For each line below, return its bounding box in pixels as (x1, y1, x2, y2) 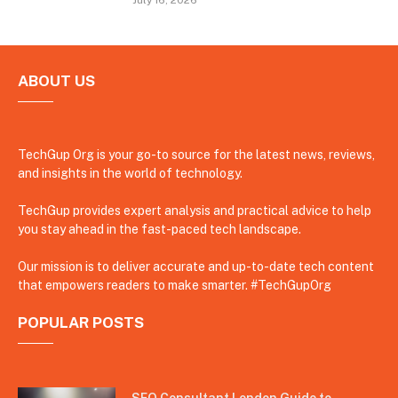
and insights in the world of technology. (18, 165, 243, 180)
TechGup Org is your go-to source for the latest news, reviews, (18, 147, 375, 162)
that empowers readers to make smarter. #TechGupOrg (18, 277, 331, 292)
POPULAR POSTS (18, 313, 144, 331)
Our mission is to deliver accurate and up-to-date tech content (18, 259, 374, 274)
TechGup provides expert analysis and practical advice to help (18, 203, 371, 218)
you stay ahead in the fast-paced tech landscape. (18, 221, 301, 236)
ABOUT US (18, 71, 95, 90)
